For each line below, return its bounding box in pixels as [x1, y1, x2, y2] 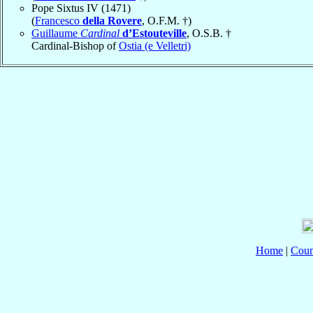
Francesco [35, 14, 82, 27]
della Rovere [82, 14, 142, 27]
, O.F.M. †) [142, 14, 191, 27]
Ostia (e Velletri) [119, 39, 191, 52]
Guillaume [31, 27, 80, 39]
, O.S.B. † [187, 27, 231, 39]
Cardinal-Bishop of [31, 39, 119, 52]
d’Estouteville [122, 27, 187, 39]
